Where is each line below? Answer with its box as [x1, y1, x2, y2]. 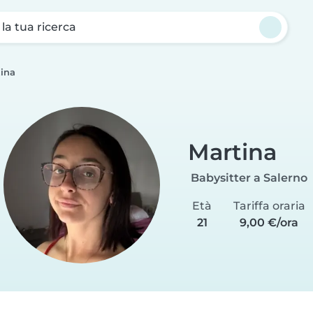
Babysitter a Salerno [190, 170, 307, 184]
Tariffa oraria [233, 198, 305, 212]
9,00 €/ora [240, 215, 299, 229]
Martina [187, 138, 277, 166]
